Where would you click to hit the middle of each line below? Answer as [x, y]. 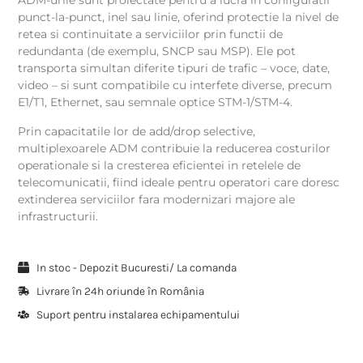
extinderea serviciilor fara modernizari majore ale [157, 199]
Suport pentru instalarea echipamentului [138, 314]
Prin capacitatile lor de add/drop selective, [137, 131]
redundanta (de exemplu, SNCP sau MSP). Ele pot [157, 51]
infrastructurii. [58, 216]
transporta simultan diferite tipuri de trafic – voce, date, [174, 68]
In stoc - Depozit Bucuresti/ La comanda [136, 267]
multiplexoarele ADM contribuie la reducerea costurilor [175, 148]
